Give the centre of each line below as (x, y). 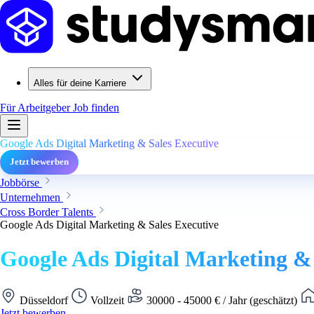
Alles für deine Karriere (80, 83)
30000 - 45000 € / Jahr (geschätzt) (222, 300)
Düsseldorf (44, 300)
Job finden (96, 108)
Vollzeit (107, 300)
